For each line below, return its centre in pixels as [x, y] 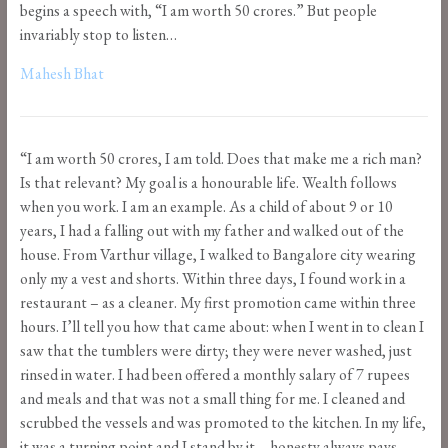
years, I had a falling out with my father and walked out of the [211, 231]
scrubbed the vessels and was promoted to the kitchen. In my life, [222, 423]
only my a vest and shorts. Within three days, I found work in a [212, 279]
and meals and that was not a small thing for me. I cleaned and [212, 399]
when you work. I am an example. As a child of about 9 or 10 [206, 207]
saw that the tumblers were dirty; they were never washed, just [215, 351]
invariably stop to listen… [98, 35]
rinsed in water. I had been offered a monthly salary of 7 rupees [214, 375]
